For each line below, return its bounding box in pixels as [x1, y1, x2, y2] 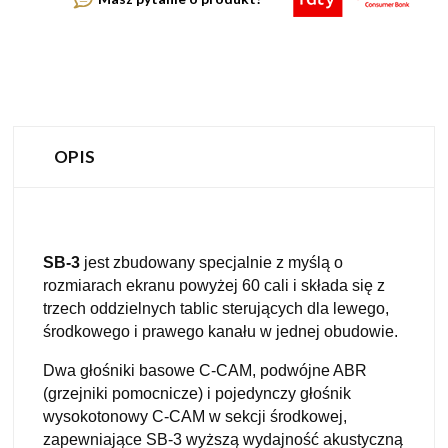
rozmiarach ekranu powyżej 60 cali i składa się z [43, 276, 385, 294]
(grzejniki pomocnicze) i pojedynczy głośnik [43, 384, 351, 402]
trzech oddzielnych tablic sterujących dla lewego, [43, 299, 389, 317]
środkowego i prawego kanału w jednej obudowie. [43, 322, 398, 340]
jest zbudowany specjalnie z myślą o [80, 253, 343, 271]
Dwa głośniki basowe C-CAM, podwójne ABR [43, 361, 367, 379]
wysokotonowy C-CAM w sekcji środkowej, [43, 407, 347, 425]
